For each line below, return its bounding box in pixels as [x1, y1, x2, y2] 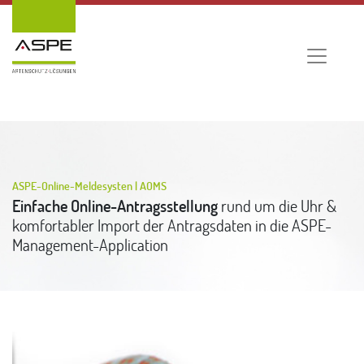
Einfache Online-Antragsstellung [12, 194, 218, 216]
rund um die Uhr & [218, 194, 336, 216]
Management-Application [12, 233, 168, 255]
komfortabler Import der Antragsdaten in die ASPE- [12, 214, 331, 236]
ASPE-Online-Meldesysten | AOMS [12, 177, 167, 193]
